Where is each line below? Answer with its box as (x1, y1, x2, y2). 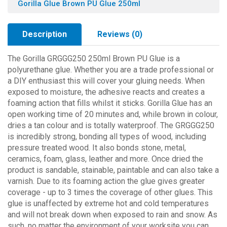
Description (22, 29, 67, 39)
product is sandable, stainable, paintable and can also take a (8, 165, 219, 175)
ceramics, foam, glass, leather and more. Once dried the (8, 154, 203, 164)
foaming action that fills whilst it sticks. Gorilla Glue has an (8, 98, 212, 108)
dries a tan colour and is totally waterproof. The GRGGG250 (8, 121, 214, 130)
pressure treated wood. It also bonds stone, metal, (8, 143, 186, 153)
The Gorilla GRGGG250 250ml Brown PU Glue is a (8, 54, 180, 63)
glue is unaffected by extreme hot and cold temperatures (8, 199, 209, 208)
